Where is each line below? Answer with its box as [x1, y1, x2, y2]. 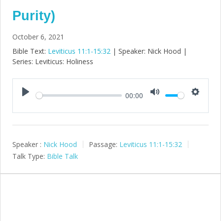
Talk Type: [12, 151, 45, 161]
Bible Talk [47, 151, 78, 161]
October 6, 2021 [12, 32, 64, 41]
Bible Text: [12, 46, 48, 56]
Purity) [12, 8, 55, 23]
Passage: [89, 139, 117, 149]
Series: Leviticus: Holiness [12, 56, 93, 66]
